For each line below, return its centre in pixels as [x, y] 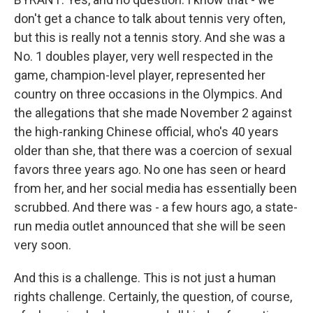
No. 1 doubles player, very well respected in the [144, 56]
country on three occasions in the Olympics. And [148, 94]
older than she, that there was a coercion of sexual [153, 150]
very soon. [43, 245]
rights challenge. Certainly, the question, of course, [153, 296]
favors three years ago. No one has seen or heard [150, 169]
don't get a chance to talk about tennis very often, [150, 18]
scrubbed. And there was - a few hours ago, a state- [156, 207]
